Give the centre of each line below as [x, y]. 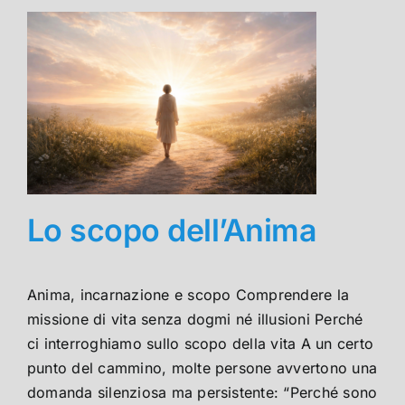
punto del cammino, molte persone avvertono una [202, 367]
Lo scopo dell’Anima [172, 231]
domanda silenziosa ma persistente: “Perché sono [202, 392]
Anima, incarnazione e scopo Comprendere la [188, 294]
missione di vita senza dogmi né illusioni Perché [195, 319]
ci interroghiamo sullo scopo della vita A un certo [200, 343]
